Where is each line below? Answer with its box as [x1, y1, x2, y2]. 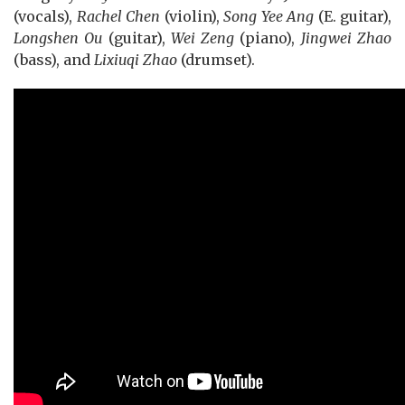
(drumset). [177, 51, 255, 70]
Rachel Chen [76, 7, 160, 26]
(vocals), [14, 7, 77, 26]
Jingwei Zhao [300, 29, 392, 48]
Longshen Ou [14, 29, 103, 48]
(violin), [160, 7, 223, 26]
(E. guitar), [314, 7, 391, 26]
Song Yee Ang [223, 7, 314, 26]
